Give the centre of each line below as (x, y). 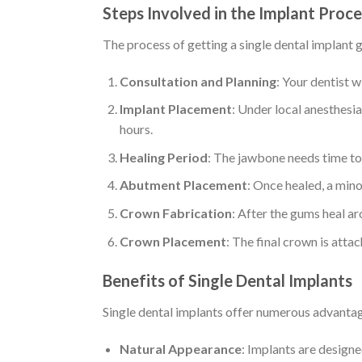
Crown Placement (173, 241)
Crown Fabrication (175, 213)
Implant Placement (175, 109)
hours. (136, 129)
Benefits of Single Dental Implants (227, 281)
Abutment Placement (183, 185)
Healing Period (163, 157)
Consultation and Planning (198, 81)
